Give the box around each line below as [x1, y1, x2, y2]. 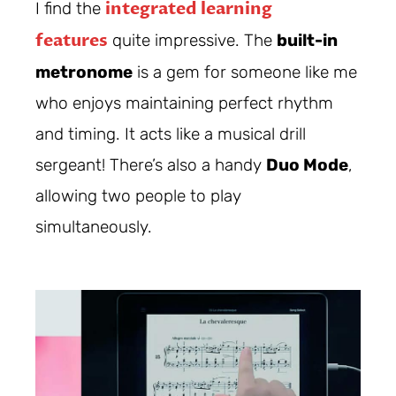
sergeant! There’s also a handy [35, 155, 266, 176]
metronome [35, 62, 133, 83]
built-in [277, 30, 338, 51]
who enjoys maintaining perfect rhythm [35, 93, 333, 114]
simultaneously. [35, 217, 152, 238]
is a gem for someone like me [133, 62, 357, 83]
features [35, 29, 108, 53]
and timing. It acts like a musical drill [35, 124, 306, 145]
